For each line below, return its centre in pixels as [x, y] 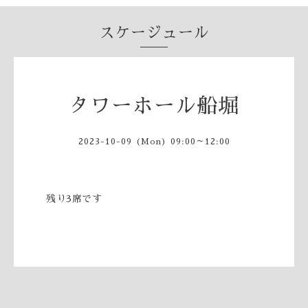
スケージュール [154, 33]
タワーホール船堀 [154, 106]
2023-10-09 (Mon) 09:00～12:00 [154, 141]
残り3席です [74, 198]
